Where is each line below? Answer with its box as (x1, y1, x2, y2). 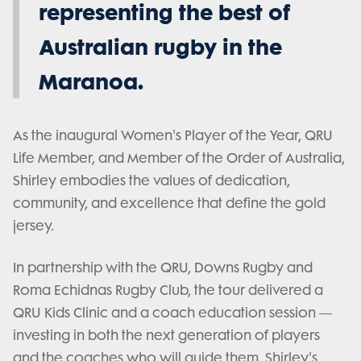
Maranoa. (39, 67, 143, 94)
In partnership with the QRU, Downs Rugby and (13, 259, 313, 276)
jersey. (13, 217, 54, 234)
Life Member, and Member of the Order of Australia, (13, 149, 345, 166)
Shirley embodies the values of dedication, (13, 172, 290, 189)
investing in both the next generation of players (13, 326, 320, 343)
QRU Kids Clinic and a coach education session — (13, 304, 332, 321)
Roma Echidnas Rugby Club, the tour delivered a (13, 281, 323, 298)
